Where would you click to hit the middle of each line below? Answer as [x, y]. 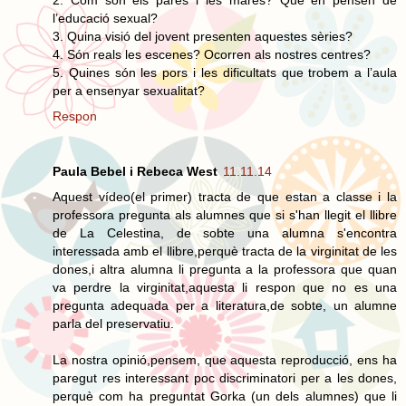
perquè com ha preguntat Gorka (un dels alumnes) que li [225, 396]
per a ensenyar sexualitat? [129, 90]
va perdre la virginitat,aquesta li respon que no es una [225, 288]
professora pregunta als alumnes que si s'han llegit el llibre [225, 215]
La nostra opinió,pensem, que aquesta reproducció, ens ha [225, 360]
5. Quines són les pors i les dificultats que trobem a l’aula [225, 72]
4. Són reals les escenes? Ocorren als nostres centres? [212, 54]
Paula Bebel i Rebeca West [135, 172]
